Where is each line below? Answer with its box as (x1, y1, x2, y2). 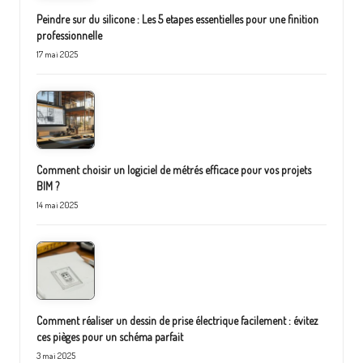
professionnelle (36, 28, 102, 43)
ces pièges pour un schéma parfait (36, 329, 183, 344)
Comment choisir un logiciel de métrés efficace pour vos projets (36, 163, 311, 177)
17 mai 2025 (36, 49, 78, 61)
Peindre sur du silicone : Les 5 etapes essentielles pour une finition (36, 12, 318, 27)
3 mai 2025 (36, 349, 75, 361)
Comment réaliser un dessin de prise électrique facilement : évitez (36, 313, 318, 327)
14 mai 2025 (36, 199, 78, 211)
